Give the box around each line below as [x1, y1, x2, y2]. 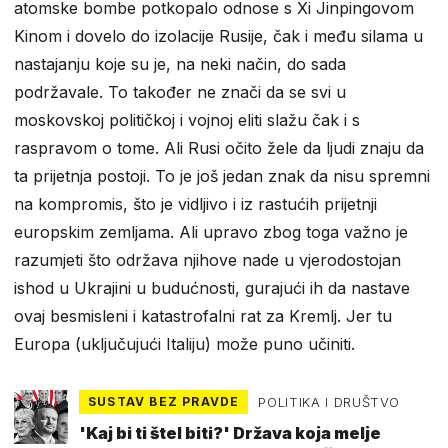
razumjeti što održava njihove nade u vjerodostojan [14, 250, 401, 271]
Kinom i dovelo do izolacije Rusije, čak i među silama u [14, 26, 423, 47]
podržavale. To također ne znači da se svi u [14, 82, 346, 103]
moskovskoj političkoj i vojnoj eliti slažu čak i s [14, 110, 360, 131]
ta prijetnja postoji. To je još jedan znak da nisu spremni [14, 166, 430, 187]
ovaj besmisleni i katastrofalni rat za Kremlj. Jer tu [14, 306, 392, 327]
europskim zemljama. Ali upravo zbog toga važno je [14, 222, 408, 243]
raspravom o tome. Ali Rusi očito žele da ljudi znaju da [14, 138, 424, 159]
